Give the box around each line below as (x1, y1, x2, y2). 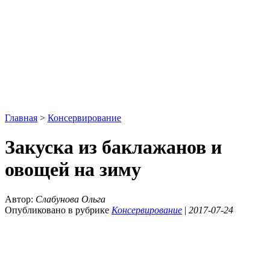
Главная (5, 113, 37, 123)
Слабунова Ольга (36, 193, 105, 204)
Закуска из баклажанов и (5, 136, 222, 159)
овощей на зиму (5, 159, 141, 181)
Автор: (5, 193, 36, 204)
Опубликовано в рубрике (5, 204, 111, 215)
